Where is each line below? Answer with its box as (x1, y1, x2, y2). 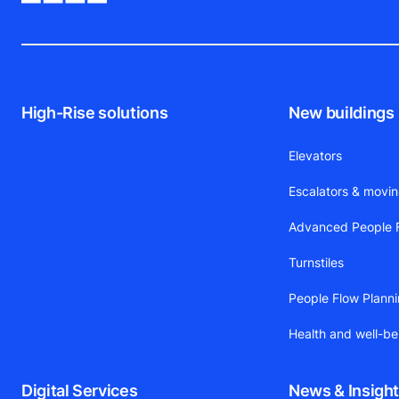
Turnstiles (289, 255, 345, 271)
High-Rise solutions (21, 103, 168, 123)
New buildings (289, 103, 395, 123)
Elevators (289, 148, 343, 164)
